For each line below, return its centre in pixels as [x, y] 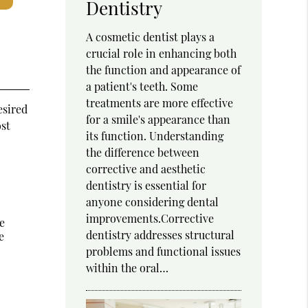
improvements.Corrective [150, 219]
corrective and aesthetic [146, 169]
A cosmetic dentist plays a [151, 37]
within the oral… [128, 268]
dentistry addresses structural [161, 235]
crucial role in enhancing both [162, 54]
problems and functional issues [164, 252]
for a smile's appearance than [158, 120]
